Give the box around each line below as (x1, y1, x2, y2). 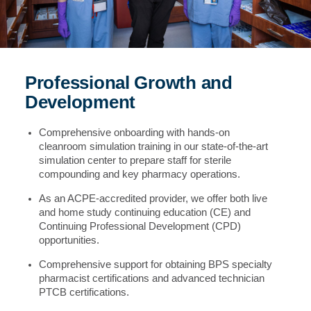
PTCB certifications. (38, 286, 129, 298)
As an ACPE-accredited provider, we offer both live (38, 192, 267, 204)
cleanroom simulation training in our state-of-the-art (38, 140, 268, 152)
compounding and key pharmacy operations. (38, 168, 240, 180)
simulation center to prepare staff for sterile (38, 154, 231, 166)
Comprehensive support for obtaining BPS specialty (38, 258, 272, 270)
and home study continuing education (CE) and (38, 206, 251, 218)
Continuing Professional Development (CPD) (38, 220, 241, 232)
